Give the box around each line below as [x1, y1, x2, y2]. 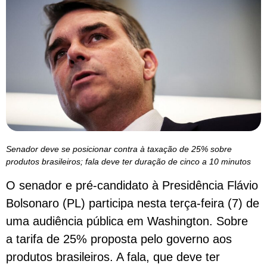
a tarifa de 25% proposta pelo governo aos [6, 232, 232, 246]
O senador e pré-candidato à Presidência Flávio [6, 179, 258, 193]
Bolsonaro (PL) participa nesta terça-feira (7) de [6, 197, 259, 210]
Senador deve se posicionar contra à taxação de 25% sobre [6, 144, 232, 154]
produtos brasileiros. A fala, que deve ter [6, 250, 220, 264]
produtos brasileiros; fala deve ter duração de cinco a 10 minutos [6, 156, 251, 166]
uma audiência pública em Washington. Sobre [6, 215, 248, 228]
